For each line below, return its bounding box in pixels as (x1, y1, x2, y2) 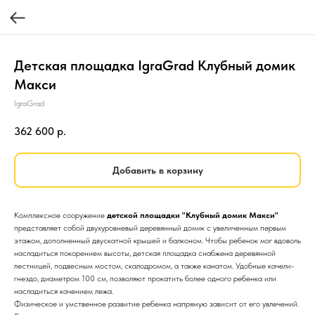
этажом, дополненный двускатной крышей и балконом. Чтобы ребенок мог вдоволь (14, 235, 301, 245)
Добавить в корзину (112, 164, 203, 176)
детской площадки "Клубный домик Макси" (107, 210, 278, 220)
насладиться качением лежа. (14, 285, 113, 296)
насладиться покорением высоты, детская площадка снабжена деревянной (14, 247, 276, 258)
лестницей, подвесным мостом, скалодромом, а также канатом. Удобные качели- (14, 260, 295, 271)
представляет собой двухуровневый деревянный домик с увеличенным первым (14, 222, 286, 233)
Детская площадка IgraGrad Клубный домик (14, 57, 295, 74)
